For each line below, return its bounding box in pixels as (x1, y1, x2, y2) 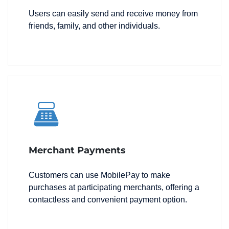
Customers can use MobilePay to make (29, 171, 170, 180)
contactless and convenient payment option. (29, 195, 187, 204)
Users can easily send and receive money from (29, 9, 198, 18)
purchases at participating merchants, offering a (29, 183, 199, 192)
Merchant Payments (29, 145, 126, 156)
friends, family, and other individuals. (29, 21, 160, 31)
